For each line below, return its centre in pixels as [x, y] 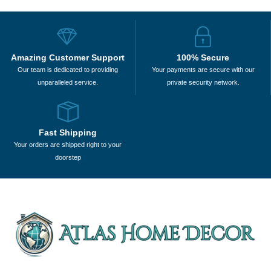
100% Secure [203, 58]
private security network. [203, 83]
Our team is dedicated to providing [67, 70]
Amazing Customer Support [67, 58]
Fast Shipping [68, 133]
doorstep [68, 158]
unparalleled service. [67, 83]
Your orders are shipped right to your [68, 145]
